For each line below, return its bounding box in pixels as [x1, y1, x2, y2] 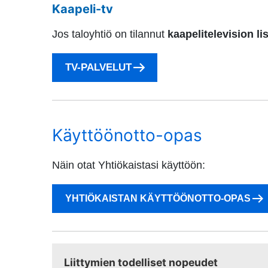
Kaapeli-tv [52, 2, 113, 17]
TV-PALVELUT [65, 62, 132, 74]
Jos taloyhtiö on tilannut [52, 28, 165, 41]
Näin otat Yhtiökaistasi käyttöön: [52, 159, 205, 172]
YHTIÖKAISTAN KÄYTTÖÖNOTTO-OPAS [65, 193, 251, 204]
